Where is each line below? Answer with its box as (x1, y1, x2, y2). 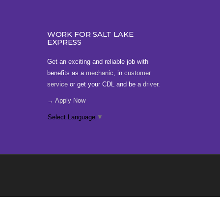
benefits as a (47, 69, 86, 77)
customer (124, 69, 151, 77)
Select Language (47, 113, 95, 121)
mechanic (85, 69, 113, 77)
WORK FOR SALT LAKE (47, 29, 134, 39)
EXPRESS (47, 37, 82, 47)
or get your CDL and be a (67, 81, 143, 88)
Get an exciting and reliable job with (47, 58, 148, 65)
